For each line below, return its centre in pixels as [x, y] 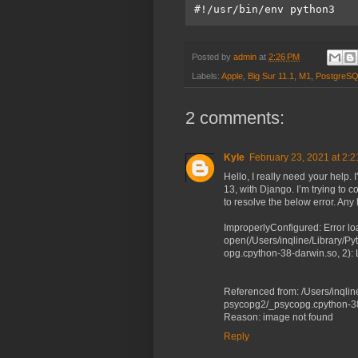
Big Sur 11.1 [271, 76]
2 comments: [235, 118]
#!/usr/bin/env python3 [265, 9]
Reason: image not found [278, 318]
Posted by [213, 56]
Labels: [207, 76]
